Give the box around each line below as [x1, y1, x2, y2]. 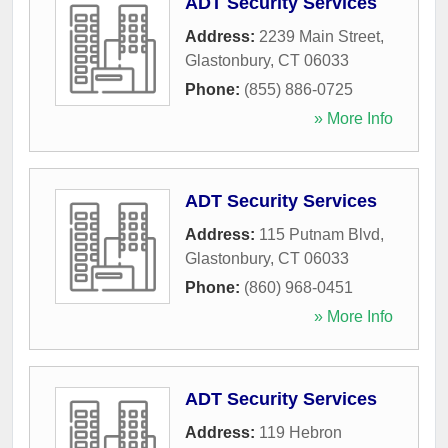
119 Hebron [259, 424, 342, 441]
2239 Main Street [259, 28, 380, 45]
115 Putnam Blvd [259, 226, 380, 243]
